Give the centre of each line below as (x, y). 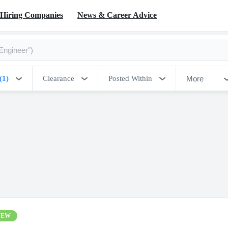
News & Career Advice (117, 15)
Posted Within (130, 78)
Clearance (59, 78)
